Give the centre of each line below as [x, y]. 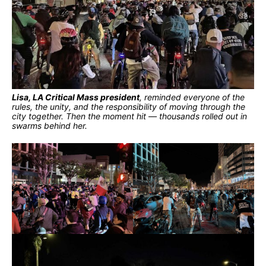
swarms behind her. [50, 126]
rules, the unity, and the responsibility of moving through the [129, 107]
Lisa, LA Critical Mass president [76, 97]
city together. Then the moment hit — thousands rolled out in [129, 116]
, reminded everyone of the [192, 97]
